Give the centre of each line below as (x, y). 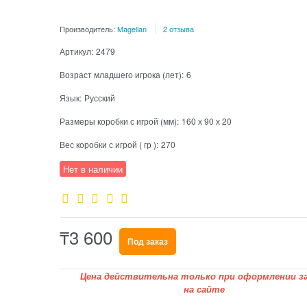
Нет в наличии (93, 169)
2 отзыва (178, 28)
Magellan (132, 28)
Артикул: (76, 51)
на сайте (204, 289)
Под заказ (147, 242)
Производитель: (88, 28)
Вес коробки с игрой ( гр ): (109, 144)
